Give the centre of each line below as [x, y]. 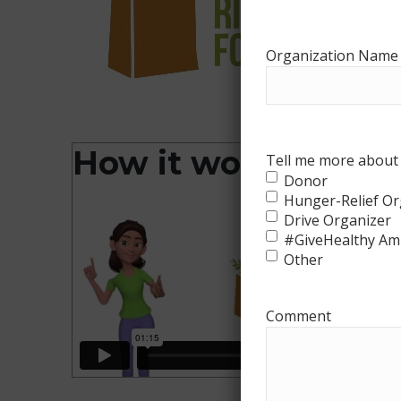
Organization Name [332, 55]
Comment [298, 316]
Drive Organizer [337, 220]
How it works [182, 163]
